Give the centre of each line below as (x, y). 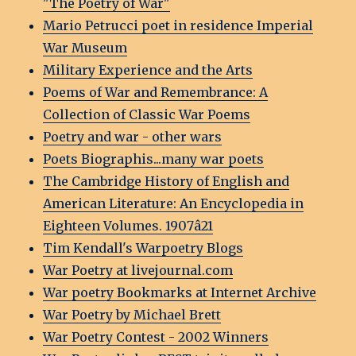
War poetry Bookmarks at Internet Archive (180, 293)
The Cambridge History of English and (166, 182)
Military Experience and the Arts (148, 70)
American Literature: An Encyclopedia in (174, 204)
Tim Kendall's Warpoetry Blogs (143, 248)
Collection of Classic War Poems (147, 115)
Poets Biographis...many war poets (154, 159)
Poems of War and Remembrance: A (156, 93)
